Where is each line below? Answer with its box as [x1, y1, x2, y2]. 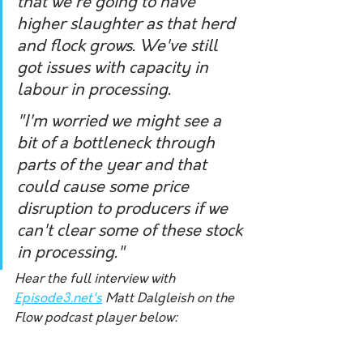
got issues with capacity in [17, 60, 212, 77]
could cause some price [17, 179, 193, 196]
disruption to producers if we [17, 201, 232, 218]
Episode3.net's [15, 292, 102, 305]
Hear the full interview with [15, 272, 178, 286]
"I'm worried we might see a [17, 113, 225, 130]
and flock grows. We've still [17, 38, 222, 55]
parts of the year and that [17, 157, 211, 174]
